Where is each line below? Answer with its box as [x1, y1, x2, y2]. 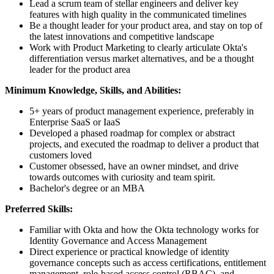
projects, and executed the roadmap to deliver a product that [29, 138, 259, 149]
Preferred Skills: [5, 203, 73, 214]
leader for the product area [29, 64, 130, 75]
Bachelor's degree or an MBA [29, 182, 145, 193]
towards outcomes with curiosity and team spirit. [29, 171, 215, 182]
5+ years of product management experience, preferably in [29, 105, 254, 116]
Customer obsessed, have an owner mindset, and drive [29, 160, 239, 171]
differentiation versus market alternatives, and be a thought [29, 53, 254, 64]
